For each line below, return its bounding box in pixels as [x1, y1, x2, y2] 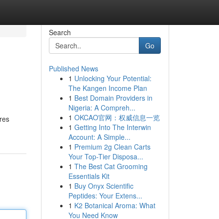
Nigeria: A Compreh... [68, 103, 135, 112]
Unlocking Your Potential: [74, 73, 152, 83]
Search [48, 27, 71, 37]
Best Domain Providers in [74, 93, 153, 103]
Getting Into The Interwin [74, 122, 151, 132]
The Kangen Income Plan [68, 83, 147, 93]
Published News [48, 64, 98, 73]
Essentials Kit [68, 171, 109, 181]
